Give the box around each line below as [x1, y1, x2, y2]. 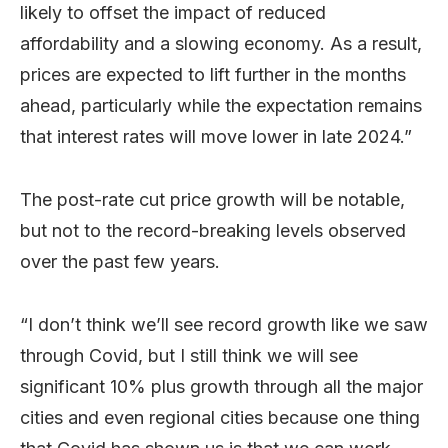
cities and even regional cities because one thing [20, 407, 420, 428]
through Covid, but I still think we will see [20, 345, 358, 366]
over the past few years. [20, 251, 220, 272]
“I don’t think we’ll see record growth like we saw [20, 314, 428, 335]
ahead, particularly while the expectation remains [20, 95, 422, 116]
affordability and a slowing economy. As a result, [20, 33, 422, 54]
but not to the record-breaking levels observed [20, 220, 406, 241]
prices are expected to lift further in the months [20, 64, 406, 85]
